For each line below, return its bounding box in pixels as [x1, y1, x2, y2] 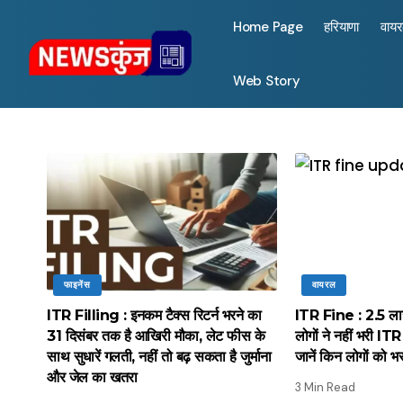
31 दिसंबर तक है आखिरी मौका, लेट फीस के [47, 327, 264, 345]
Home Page [233, 18, 303, 36]
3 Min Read [294, 380, 355, 396]
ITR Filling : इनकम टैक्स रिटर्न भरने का [47, 307, 261, 325]
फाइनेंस [64, 279, 91, 291]
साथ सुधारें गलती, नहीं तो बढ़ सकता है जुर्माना [47, 348, 272, 366]
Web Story [233, 72, 300, 90]
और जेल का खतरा [47, 369, 138, 387]
